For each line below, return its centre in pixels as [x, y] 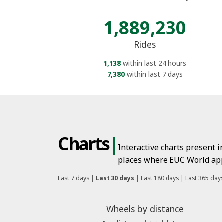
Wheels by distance [145, 208]
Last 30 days [115, 178]
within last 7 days [154, 74]
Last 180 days [160, 178]
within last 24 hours [154, 63]
